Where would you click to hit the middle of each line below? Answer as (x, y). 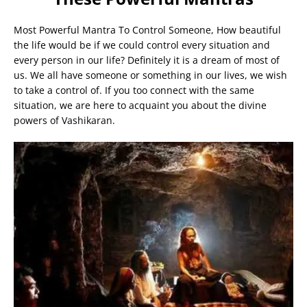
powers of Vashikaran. (64, 120)
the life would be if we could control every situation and (142, 45)
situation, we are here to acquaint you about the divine (140, 105)
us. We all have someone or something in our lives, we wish (150, 75)
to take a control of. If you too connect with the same (134, 90)
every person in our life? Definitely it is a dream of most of (147, 60)
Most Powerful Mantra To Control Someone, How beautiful (147, 29)
